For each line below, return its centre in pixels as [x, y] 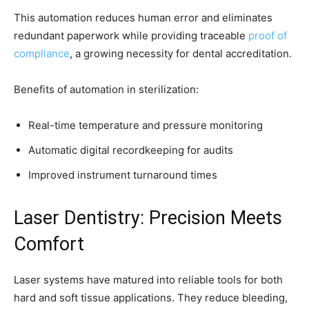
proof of [268, 36]
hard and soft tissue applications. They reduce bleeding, [151, 298]
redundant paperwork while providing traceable [131, 36]
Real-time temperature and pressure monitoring [146, 126]
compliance [42, 54]
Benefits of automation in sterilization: [106, 90]
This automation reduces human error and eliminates [143, 18]
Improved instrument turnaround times [123, 175]
